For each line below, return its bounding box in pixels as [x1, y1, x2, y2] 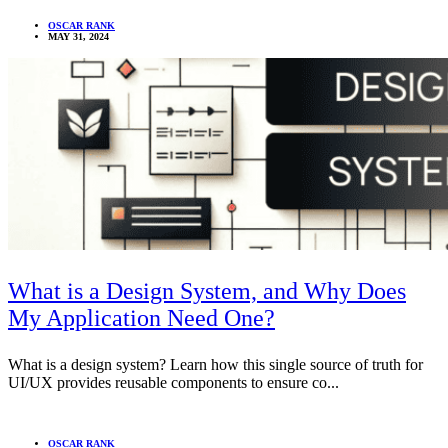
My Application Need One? [8, 305, 275, 332]
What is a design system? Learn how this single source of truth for [8, 356, 423, 374]
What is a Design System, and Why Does [8, 278, 406, 305]
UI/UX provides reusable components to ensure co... [8, 374, 339, 392]
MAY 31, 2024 [48, 31, 109, 43]
